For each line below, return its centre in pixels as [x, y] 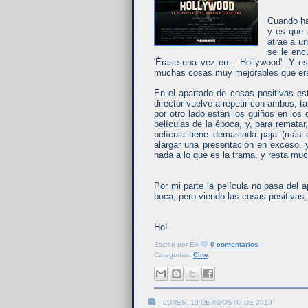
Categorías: [174, 255]
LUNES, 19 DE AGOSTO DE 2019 [218, 302]
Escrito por [172, 245]
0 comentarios [234, 245]
